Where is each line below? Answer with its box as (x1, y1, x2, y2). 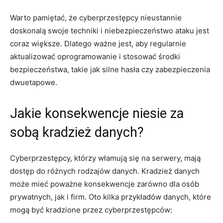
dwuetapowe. (10, 77, 57, 87)
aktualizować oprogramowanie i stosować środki (10, 51, 180, 61)
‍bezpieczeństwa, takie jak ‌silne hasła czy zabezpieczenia (10, 64, 210, 74)
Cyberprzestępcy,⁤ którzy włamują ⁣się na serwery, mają (10, 153, 201, 163)
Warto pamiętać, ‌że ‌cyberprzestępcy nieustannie (10, 12, 182, 22)
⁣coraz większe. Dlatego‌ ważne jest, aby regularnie (10, 38, 186, 48)
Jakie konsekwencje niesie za (10, 105, 184, 121)
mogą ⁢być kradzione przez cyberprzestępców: (10, 205, 172, 215)
